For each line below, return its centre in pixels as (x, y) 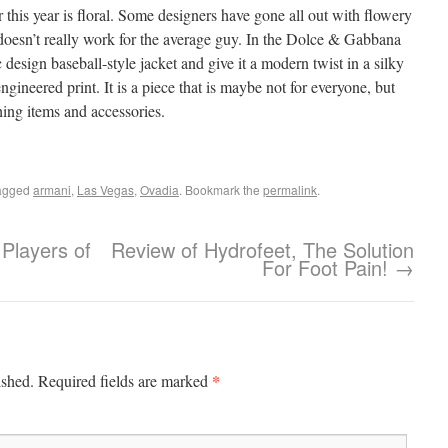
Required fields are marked (123, 380)
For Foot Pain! (328, 267)
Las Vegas (105, 189)
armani (52, 189)
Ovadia (159, 189)
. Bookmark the (221, 189)
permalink (290, 189)
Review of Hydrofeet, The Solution (262, 249)
